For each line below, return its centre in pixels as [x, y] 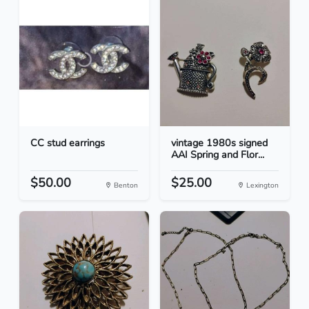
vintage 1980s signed [219, 143]
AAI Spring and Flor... [218, 155]
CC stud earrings [68, 143]
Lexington [261, 186]
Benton [125, 186]
